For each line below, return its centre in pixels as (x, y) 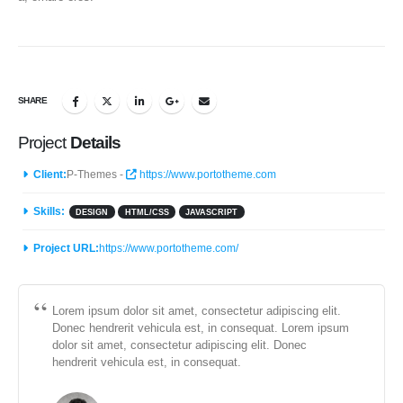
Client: (50, 174)
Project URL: (66, 248)
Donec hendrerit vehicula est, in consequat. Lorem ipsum (201, 328)
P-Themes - (96, 174)
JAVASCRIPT (212, 212)
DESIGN (92, 212)
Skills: (49, 210)
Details (95, 142)
